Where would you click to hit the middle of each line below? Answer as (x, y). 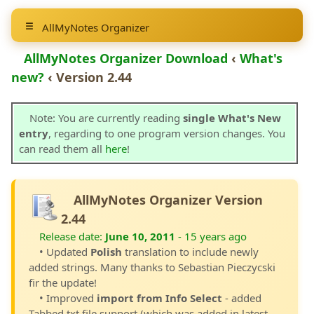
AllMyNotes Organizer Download (126, 58)
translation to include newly (190, 252)
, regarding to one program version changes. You (167, 133)
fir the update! (63, 282)
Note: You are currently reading (106, 118)
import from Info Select (159, 298)
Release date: (72, 236)
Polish (106, 252)
